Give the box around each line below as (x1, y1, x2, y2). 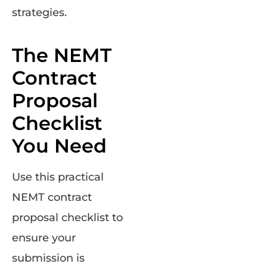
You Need (12, 134, 107, 158)
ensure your (12, 231, 76, 245)
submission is (12, 252, 85, 265)
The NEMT (12, 44, 111, 67)
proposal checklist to (12, 211, 123, 225)
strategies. (12, 6, 67, 20)
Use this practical (12, 170, 104, 184)
